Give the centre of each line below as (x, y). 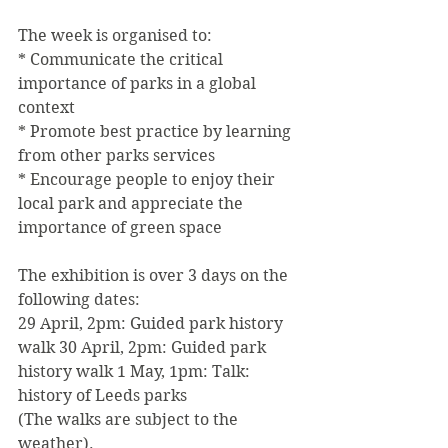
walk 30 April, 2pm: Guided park (144, 347)
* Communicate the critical (122, 59)
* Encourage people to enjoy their (148, 179)
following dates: (79, 299)
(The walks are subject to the (130, 419)
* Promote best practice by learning (156, 131)
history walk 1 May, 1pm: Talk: (136, 371)
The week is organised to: (115, 35)
